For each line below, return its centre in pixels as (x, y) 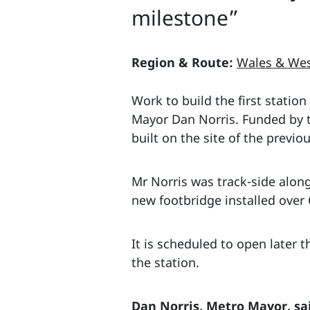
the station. (165, 262)
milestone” (185, 17)
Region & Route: (182, 62)
